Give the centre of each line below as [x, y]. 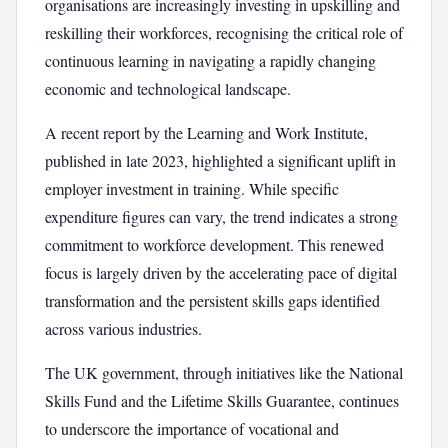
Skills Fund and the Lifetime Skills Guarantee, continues [222, 400]
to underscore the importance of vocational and [192, 428]
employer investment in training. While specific [192, 188]
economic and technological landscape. [168, 88]
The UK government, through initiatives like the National [224, 372]
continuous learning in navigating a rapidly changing [210, 60]
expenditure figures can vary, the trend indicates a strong [221, 216]
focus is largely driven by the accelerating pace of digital [221, 272]
